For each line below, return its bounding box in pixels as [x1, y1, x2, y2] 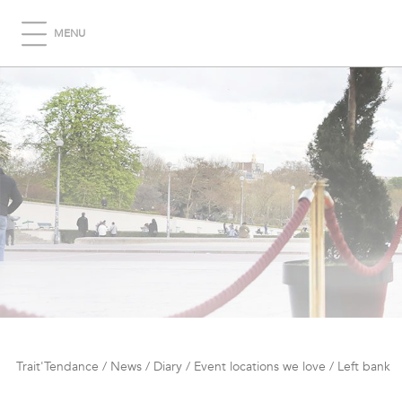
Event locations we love [194, 358, 326, 375]
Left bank [337, 358, 390, 375]
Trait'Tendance [16, 358, 99, 375]
